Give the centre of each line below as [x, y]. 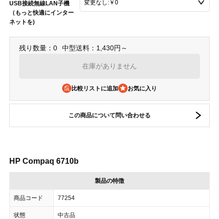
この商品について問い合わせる [109, 115]
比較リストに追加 [95, 88]
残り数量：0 [38, 48]
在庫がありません [109, 66]
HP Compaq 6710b [44, 161]
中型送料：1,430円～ [95, 48]
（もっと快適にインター [42, 12]
